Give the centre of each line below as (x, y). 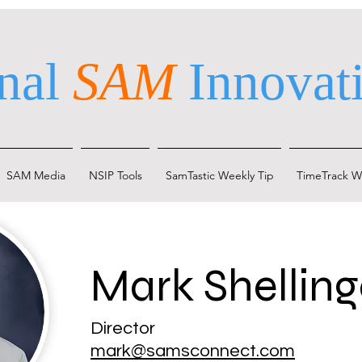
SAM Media (36, 175)
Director (123, 328)
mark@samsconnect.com (193, 351)
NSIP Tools (115, 175)
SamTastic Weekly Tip (219, 175)
